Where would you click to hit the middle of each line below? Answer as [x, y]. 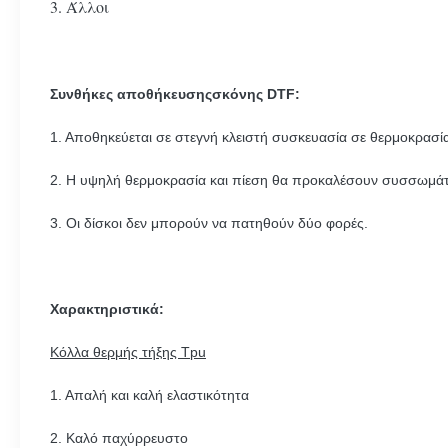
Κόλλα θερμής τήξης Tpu [128, 352]
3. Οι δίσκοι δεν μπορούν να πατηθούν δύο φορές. [209, 223]
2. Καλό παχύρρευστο [119, 438]
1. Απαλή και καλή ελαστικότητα [149, 395]
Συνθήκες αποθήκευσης [131, 94]
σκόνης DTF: [256, 94]
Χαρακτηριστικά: [107, 309]
